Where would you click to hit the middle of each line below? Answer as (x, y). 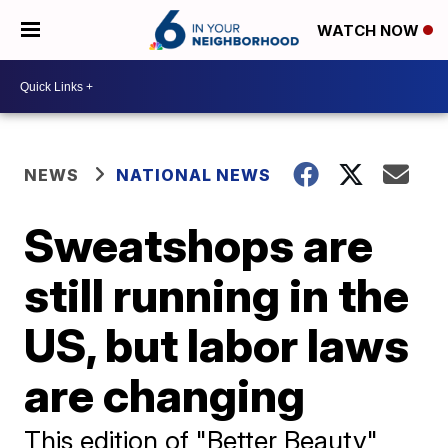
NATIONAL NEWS (194, 175)
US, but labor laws (217, 345)
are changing (165, 395)
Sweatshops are (199, 245)
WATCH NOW (370, 31)
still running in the (217, 295)
